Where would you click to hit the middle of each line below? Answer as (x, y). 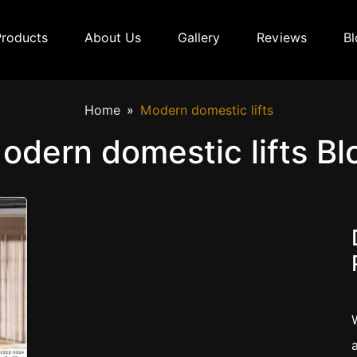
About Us (113, 38)
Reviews (282, 38)
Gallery (199, 38)
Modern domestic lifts (206, 111)
